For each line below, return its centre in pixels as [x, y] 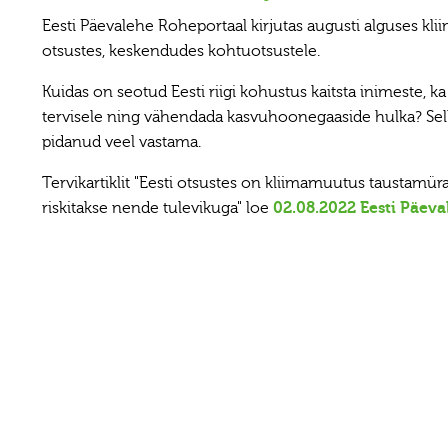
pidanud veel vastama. [121, 142]
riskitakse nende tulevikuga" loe [157, 208]
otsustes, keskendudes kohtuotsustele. [180, 51]
